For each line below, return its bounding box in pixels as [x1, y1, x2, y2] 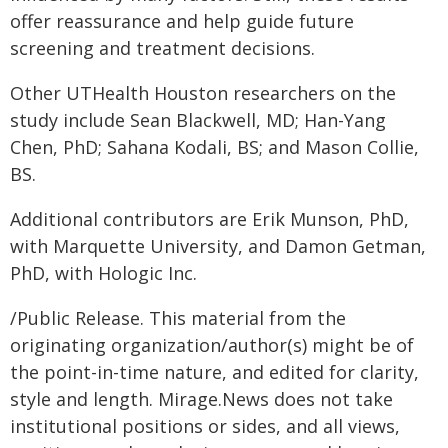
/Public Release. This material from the [10, 306, 346, 330]
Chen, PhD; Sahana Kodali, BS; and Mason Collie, [10, 135, 419, 159]
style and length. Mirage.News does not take [10, 387, 393, 411]
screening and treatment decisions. [10, 36, 315, 60]
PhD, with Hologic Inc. [10, 261, 197, 285]
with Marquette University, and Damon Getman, [10, 234, 426, 258]
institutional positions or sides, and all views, [10, 414, 400, 438]
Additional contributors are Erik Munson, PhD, [10, 207, 409, 231]
